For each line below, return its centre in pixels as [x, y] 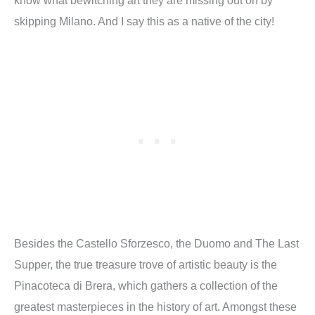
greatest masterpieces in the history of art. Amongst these [155, 306]
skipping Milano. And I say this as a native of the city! [144, 21]
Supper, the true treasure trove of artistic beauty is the [146, 264]
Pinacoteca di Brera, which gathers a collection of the [146, 285]
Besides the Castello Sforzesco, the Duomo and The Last [156, 243]
